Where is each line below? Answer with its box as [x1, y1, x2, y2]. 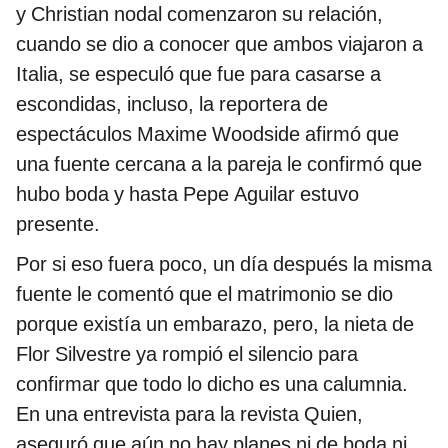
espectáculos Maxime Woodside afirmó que [16, 121, 399, 146]
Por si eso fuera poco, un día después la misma [16, 251, 432, 276]
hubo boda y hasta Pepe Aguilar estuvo [16, 181, 359, 206]
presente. [16, 211, 100, 236]
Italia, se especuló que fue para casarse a [16, 61, 381, 86]
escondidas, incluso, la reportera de [16, 91, 328, 116]
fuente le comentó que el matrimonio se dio [16, 281, 393, 306]
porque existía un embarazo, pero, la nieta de [16, 311, 414, 336]
